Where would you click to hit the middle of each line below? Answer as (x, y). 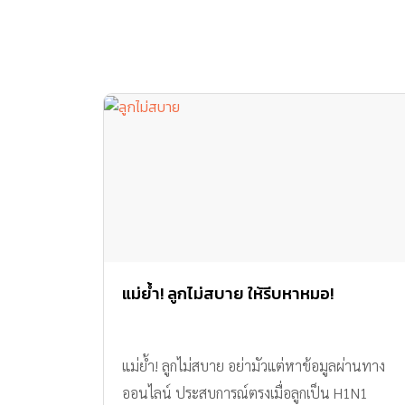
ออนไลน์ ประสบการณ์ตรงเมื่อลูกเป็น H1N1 (245, 393)
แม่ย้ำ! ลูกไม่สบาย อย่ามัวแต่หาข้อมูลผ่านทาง (254, 366)
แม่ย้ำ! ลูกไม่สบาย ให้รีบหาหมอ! (228, 294)
